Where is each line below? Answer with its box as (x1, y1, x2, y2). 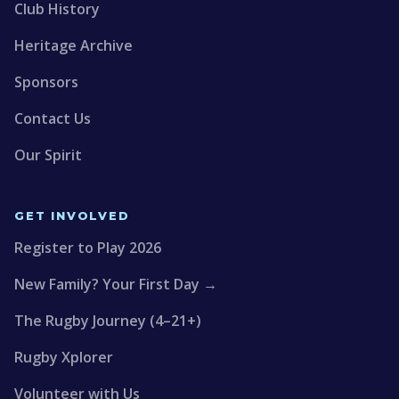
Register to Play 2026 (14, 238, 161, 257)
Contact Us (14, 109, 91, 128)
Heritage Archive (14, 36, 133, 55)
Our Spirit (14, 145, 82, 165)
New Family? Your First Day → (14, 274, 217, 294)
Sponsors (14, 72, 78, 92)
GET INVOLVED (14, 209, 130, 223)
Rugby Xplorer (14, 347, 113, 367)
